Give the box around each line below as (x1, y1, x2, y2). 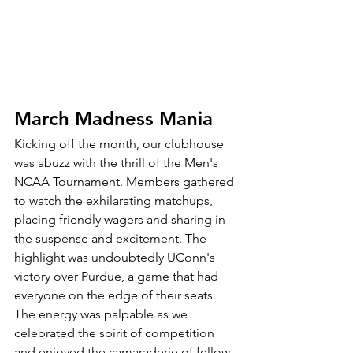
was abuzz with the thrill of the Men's (14, 155, 221, 171)
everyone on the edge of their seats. (14, 288, 219, 303)
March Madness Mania (14, 107, 213, 131)
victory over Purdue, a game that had (14, 269, 221, 284)
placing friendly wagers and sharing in (14, 212, 229, 228)
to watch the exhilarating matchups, (14, 193, 216, 209)
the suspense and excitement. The (14, 231, 210, 247)
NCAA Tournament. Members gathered (14, 174, 237, 190)
